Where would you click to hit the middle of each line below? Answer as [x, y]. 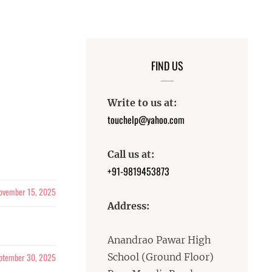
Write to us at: [142, 103]
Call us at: [131, 154]
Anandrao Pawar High [159, 240]
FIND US [167, 66]
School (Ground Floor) [161, 257]
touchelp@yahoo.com [146, 120]
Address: [129, 206]
